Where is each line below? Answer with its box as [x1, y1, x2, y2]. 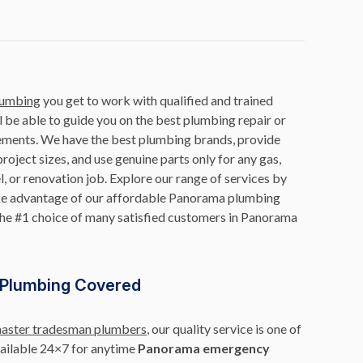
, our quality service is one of [147, 321, 301, 336]
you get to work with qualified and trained [41, 92, 273, 108]
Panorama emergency [138, 340, 270, 356]
